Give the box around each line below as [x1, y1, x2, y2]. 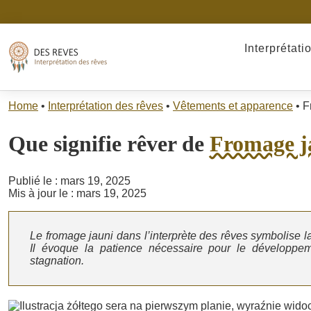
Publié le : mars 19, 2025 [8, 175, 131, 187]
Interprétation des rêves [48, 100, 163, 112]
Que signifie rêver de [8, 131, 210, 156]
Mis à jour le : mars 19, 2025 [8, 187, 146, 200]
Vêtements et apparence [173, 100, 293, 112]
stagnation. [30, 255, 84, 267]
